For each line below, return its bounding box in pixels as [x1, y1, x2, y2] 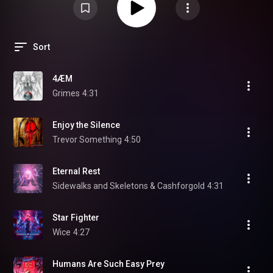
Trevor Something [52, 135, 122, 144]
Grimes [52, 88, 80, 98]
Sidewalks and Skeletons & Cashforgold [52, 181, 205, 191]
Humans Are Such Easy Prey [52, 259, 165, 269]
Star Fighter [52, 213, 99, 222]
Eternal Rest [52, 166, 100, 176]
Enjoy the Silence [52, 120, 120, 130]
